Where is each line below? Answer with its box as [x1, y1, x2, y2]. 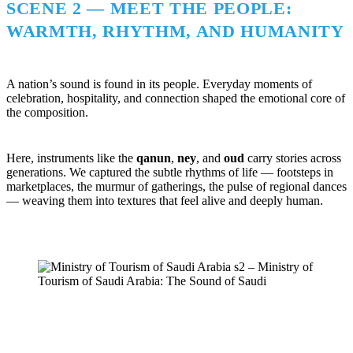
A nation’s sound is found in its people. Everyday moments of [6, 77, 312, 91]
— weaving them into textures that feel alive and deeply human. [6, 194, 323, 208]
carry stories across [244, 151, 341, 165]
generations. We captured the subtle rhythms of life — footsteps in [6, 165, 333, 180]
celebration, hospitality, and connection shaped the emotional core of [6, 91, 345, 106]
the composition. [6, 106, 88, 120]
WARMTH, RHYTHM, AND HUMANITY [6, 21, 344, 42]
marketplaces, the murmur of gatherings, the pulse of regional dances [6, 180, 347, 194]
